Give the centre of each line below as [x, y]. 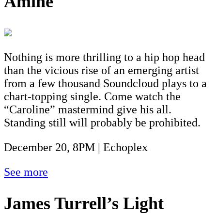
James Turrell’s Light [84, 203]
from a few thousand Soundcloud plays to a [105, 83]
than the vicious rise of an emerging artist [101, 70]
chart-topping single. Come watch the [92, 96]
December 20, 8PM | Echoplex [76, 147]
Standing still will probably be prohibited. [102, 122]
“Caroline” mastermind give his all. [88, 109]
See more [26, 172]
